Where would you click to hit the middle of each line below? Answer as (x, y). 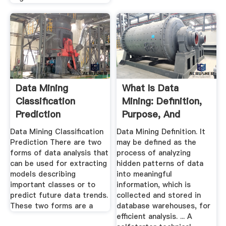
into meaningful (145, 174)
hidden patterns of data (160, 164)
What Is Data (151, 88)
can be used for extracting (58, 164)
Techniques (148, 127)
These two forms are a (51, 206)
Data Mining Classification (56, 132)
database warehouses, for (164, 206)
